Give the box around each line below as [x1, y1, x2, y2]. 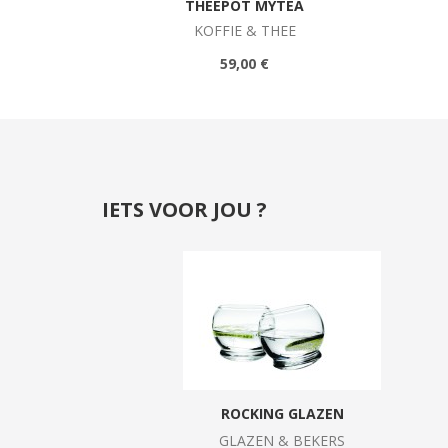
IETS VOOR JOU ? [102, 196, 267, 224]
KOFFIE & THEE [193, 21, 296, 41]
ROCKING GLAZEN [220, 404, 344, 424]
